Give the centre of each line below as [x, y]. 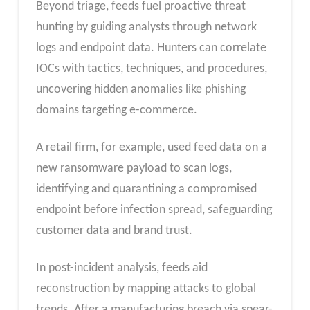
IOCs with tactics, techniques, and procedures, [151, 69]
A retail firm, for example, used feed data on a [151, 147]
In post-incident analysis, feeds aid [121, 268]
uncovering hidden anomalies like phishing [140, 90]
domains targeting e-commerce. [116, 111]
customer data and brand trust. [114, 230]
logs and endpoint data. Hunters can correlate [151, 48]
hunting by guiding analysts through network [146, 28]
